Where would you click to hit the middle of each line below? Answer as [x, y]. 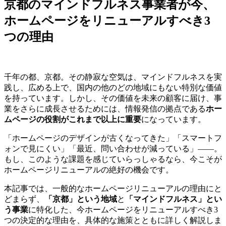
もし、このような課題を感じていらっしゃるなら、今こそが [113, 159]
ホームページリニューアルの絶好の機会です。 [89, 169]
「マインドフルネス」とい [174, 199]
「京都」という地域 [81, 199]
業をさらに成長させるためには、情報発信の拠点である [105, 108]
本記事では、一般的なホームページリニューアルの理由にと [113, 188]
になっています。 [174, 119]
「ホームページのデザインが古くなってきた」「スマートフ [113, 138]
